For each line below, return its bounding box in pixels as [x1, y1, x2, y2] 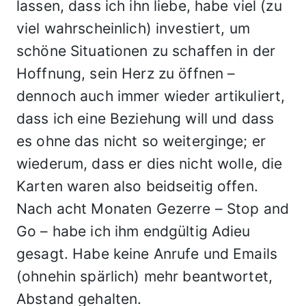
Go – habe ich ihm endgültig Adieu [16, 223, 251, 240]
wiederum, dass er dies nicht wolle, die [16, 155, 283, 172]
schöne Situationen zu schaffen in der [16, 42, 276, 59]
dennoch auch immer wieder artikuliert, [16, 87, 286, 105]
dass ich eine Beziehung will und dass [16, 110, 275, 127]
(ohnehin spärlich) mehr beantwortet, [16, 268, 273, 285]
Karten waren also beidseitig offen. [16, 178, 258, 195]
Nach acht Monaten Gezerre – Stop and [16, 200, 290, 217]
